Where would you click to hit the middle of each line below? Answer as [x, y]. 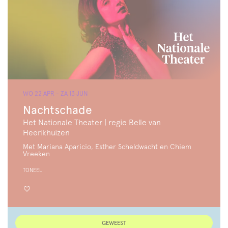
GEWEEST [114, 223]
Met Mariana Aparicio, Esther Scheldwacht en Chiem [107, 146]
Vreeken [36, 153]
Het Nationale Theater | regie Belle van [92, 122]
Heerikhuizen [46, 132]
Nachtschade [58, 110]
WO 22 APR [39, 93]
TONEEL [32, 170]
